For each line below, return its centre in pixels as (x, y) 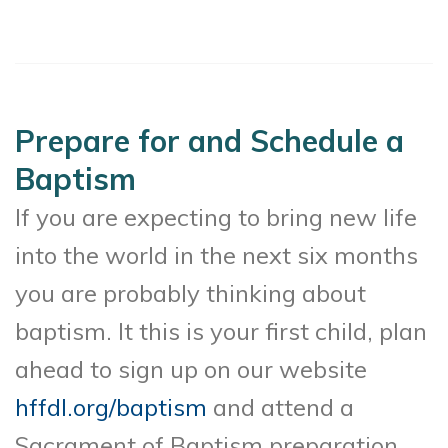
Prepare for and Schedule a (209, 140)
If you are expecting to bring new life (216, 216)
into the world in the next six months (216, 254)
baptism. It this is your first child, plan (221, 330)
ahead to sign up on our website (191, 368)
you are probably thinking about (190, 292)
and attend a (280, 406)
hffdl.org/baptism (111, 406)
